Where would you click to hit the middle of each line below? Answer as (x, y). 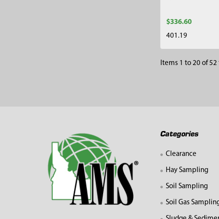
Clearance (181, 154)
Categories (179, 133)
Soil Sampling (186, 187)
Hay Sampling (187, 171)
